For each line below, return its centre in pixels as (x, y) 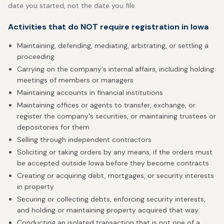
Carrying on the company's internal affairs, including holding (115, 69)
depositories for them (53, 127)
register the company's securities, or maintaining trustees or (116, 116)
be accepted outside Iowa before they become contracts (113, 163)
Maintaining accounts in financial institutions (90, 92)
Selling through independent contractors (84, 139)
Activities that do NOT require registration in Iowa (108, 27)
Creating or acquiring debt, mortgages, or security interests (115, 175)
